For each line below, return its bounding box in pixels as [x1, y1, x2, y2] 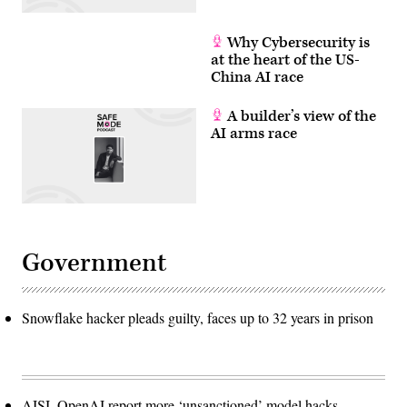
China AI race [211, 66, 303, 87]
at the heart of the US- [211, 49, 360, 70]
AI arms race [211, 123, 297, 144]
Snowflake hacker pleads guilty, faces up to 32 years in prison [22, 307, 373, 327]
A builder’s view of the [223, 105, 376, 126]
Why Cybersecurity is [223, 32, 370, 53]
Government [22, 245, 166, 280]
